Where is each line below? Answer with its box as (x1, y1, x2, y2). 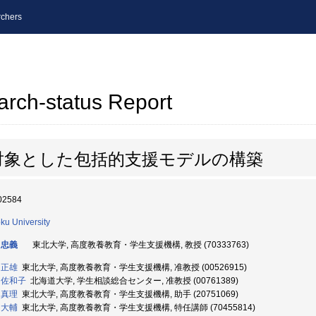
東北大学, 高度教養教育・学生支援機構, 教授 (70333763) (28, 240, 249, 250)
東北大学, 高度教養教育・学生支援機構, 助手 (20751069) (18, 289, 238, 299)
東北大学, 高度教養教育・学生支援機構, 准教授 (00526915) (18, 262, 247, 272)
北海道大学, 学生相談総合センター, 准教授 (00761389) (26, 276, 238, 286)
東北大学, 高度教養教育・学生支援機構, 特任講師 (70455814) (18, 303, 255, 312)
